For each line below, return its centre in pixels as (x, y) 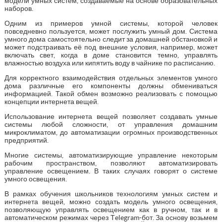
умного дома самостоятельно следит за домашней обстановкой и (111, 39)
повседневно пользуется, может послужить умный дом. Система (111, 31)
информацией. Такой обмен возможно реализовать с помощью (111, 93)
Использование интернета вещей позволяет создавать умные (111, 116)
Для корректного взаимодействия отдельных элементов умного (111, 78)
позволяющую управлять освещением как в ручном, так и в (111, 209)
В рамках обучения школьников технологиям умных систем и (111, 194)
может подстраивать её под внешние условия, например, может (111, 47)
